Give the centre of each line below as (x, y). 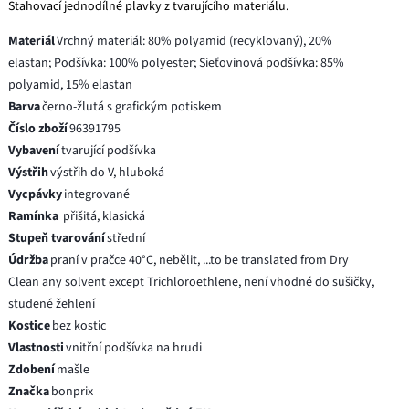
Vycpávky (36, 194)
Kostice (30, 325)
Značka (29, 391)
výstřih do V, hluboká (108, 172)
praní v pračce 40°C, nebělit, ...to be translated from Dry (200, 260)
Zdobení (32, 369)
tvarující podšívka (109, 150)
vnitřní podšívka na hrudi (134, 347)
